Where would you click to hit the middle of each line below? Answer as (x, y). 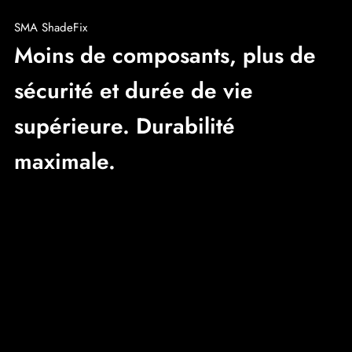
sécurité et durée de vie (134, 91)
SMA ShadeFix (51, 28)
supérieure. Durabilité (125, 126)
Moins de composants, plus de (165, 56)
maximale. (65, 162)
